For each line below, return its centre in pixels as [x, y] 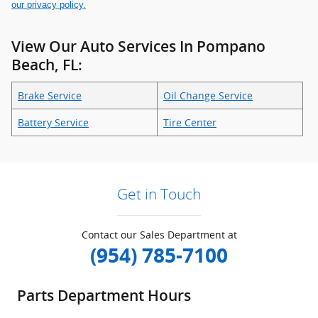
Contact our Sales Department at [159, 235]
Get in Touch [159, 194]
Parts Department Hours [104, 296]
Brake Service [50, 96]
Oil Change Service [208, 96]
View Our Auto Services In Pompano [138, 46]
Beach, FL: [47, 65]
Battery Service [53, 123]
